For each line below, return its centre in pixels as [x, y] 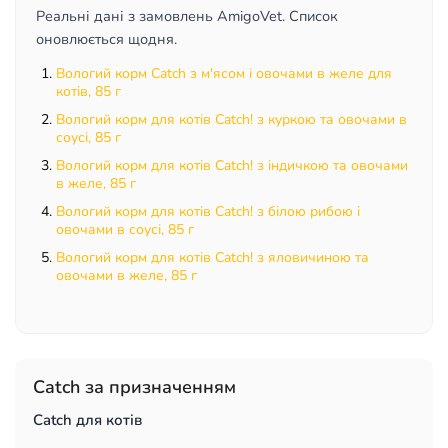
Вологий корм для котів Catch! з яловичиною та [212, 257]
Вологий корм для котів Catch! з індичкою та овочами [232, 165]
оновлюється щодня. [106, 39]
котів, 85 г [88, 91]
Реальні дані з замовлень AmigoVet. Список [187, 16]
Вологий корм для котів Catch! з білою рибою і [208, 211]
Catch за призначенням [134, 387]
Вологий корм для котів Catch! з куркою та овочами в [231, 119]
